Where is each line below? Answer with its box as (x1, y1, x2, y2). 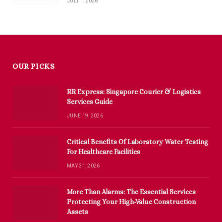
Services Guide (67, 98, 112, 106)
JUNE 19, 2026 (67, 113, 103, 119)
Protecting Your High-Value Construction (67, 198, 196, 206)
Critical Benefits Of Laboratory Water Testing (67, 138, 208, 146)
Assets (67, 208, 88, 216)
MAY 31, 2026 (67, 163, 100, 169)
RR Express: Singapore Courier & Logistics (67, 88, 201, 96)
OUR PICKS (12, 62, 55, 71)
